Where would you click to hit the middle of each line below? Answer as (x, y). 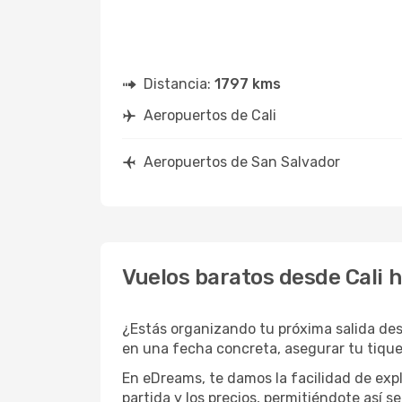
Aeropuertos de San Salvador (242, 162)
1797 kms (248, 84)
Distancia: (179, 84)
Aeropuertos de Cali (210, 115)
